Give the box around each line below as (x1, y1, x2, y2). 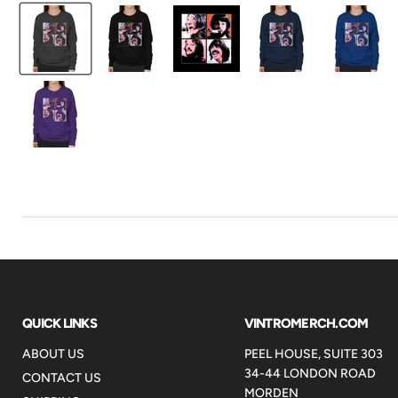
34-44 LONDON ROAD (243, 365, 376, 381)
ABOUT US (22, 346, 84, 362)
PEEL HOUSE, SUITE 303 (243, 346, 383, 362)
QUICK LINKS (22, 314, 97, 331)
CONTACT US (22, 370, 101, 386)
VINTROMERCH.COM (243, 314, 369, 331)
